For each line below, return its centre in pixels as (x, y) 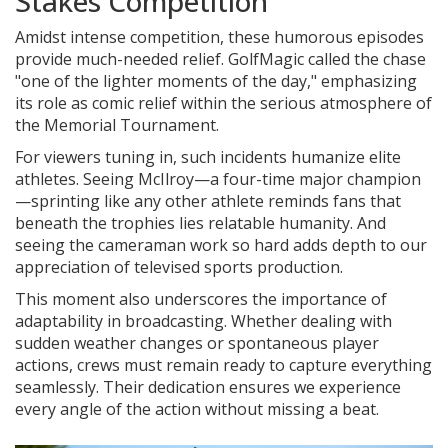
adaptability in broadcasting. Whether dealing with (203, 321)
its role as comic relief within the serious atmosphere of (223, 103)
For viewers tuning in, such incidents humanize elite (208, 157)
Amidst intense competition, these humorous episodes (219, 37)
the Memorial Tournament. (117, 125)
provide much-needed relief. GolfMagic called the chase (220, 59)
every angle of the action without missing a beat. (197, 409)
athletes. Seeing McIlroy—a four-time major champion (218, 179)
